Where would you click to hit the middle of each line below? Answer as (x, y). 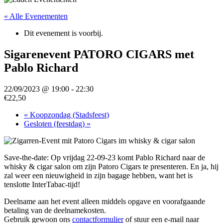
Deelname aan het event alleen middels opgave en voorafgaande (105, 201)
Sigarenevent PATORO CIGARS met (99, 54)
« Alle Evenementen (36, 16)
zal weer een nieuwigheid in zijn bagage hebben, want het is (98, 175)
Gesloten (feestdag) (55, 123)
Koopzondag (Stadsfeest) (68, 114)
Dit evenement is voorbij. (63, 33)
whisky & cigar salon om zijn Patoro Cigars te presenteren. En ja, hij (111, 166)
